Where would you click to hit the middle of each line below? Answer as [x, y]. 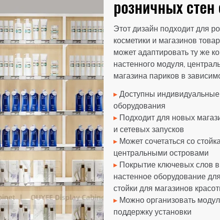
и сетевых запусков [149, 129]
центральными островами [161, 153]
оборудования [139, 106]
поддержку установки [152, 212]
